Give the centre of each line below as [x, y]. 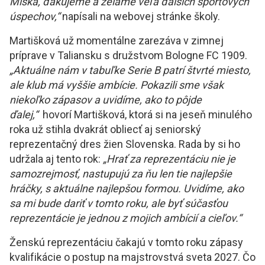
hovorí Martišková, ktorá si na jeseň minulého [145, 115]
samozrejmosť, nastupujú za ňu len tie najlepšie [121, 174]
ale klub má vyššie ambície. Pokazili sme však [117, 85]
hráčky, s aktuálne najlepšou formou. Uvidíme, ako [127, 189]
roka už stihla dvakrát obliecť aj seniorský [105, 130]
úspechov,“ [35, 17]
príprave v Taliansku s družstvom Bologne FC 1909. [128, 56]
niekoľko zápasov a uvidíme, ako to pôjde [106, 100]
